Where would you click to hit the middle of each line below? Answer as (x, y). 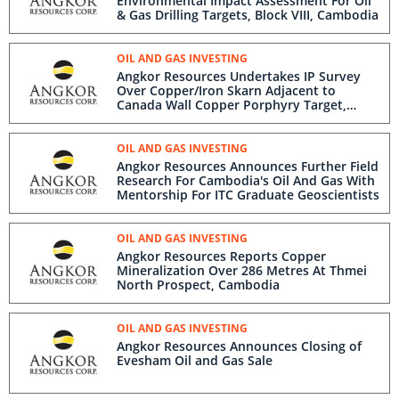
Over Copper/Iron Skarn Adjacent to (226, 90)
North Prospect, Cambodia (198, 285)
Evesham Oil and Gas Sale (195, 360)
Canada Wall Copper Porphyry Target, (232, 105)
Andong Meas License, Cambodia (217, 119)
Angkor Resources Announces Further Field (248, 166)
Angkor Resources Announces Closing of (239, 346)
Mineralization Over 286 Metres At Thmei (242, 270)
